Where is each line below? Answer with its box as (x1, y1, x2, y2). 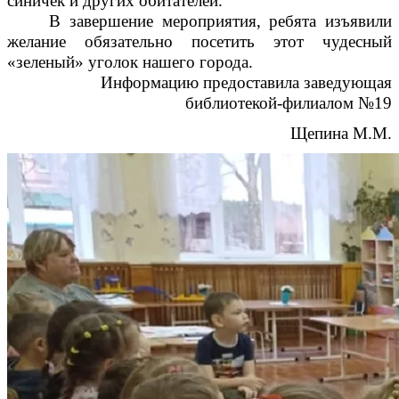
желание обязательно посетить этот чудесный (7, 31, 392, 51)
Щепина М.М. (290, 123, 392, 142)
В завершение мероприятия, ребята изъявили (49, 11, 392, 30)
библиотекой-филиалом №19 (185, 93, 392, 112)
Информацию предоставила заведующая (101, 72, 392, 92)
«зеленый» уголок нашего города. (7, 52, 253, 71)
